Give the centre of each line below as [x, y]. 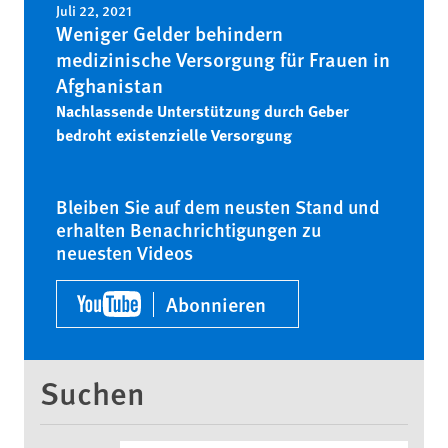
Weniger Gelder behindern [169, 33]
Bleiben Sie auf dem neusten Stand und [218, 206]
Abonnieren [216, 303]
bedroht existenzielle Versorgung [174, 134]
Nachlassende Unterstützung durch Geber [202, 110]
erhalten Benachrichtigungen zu [188, 229]
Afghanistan [109, 85]
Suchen [92, 392]
